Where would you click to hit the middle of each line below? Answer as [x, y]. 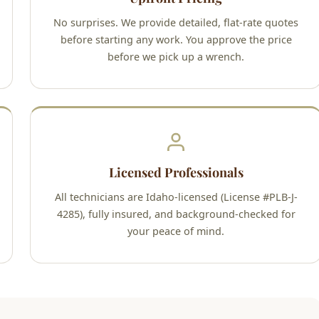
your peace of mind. [176, 231]
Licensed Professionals [176, 173]
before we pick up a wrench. [176, 57]
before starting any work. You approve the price [176, 40]
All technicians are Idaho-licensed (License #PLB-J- [176, 197]
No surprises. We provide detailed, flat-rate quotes [176, 23]
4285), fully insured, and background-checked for [176, 214]
